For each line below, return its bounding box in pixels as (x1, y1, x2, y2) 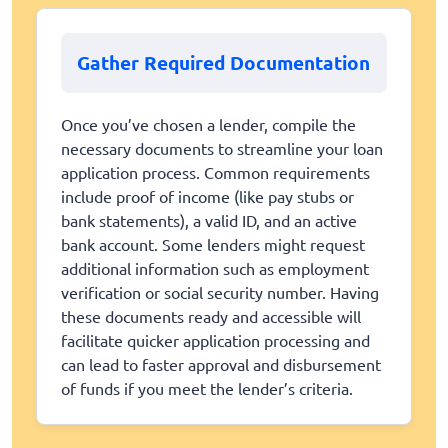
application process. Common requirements (61, 161, 370, 182)
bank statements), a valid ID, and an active (61, 209, 357, 230)
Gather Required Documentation (77, 50, 370, 76)
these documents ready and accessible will (61, 305, 361, 326)
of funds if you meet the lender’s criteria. (61, 377, 353, 398)
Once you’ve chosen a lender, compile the (61, 113, 356, 134)
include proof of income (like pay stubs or (61, 185, 354, 206)
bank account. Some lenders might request (61, 233, 365, 254)
